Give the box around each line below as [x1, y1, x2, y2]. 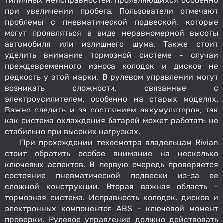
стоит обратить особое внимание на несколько [5, 148, 218, 158]
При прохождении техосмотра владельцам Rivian [20, 137, 218, 147]
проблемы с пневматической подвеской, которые [5, 17, 218, 27]
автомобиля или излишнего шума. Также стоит [5, 39, 218, 49]
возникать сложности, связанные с [5, 83, 218, 93]
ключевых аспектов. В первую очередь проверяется [5, 159, 218, 169]
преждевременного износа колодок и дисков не [5, 61, 218, 71]
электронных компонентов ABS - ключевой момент [5, 203, 218, 213]
